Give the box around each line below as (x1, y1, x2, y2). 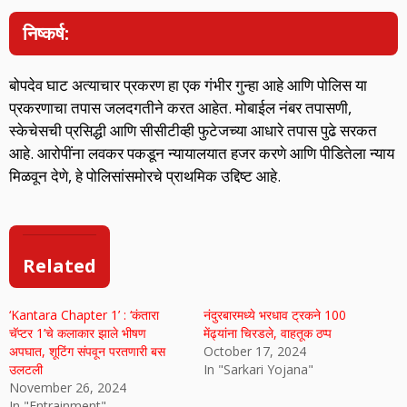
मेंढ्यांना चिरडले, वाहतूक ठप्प (203, 324, 332, 342)
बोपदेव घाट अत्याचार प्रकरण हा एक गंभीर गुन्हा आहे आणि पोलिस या (9, 74, 367, 95)
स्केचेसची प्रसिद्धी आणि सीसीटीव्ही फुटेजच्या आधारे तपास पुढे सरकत (9, 119, 377, 141)
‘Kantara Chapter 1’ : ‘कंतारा (9, 306, 159, 324)
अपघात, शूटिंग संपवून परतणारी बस (9, 342, 165, 361)
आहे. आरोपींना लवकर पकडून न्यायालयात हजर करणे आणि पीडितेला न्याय (9, 142, 394, 164)
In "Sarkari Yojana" (203, 361, 313, 379)
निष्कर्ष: (23, 20, 69, 45)
